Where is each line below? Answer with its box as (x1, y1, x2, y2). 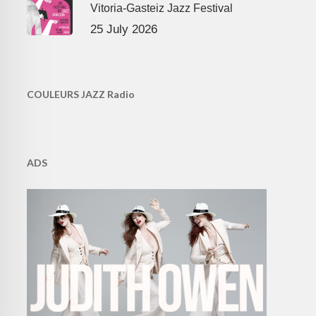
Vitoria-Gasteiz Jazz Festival (90, 2, 233, 15)
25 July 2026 (90, 23, 157, 37)
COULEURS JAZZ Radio (26, 88, 135, 101)
